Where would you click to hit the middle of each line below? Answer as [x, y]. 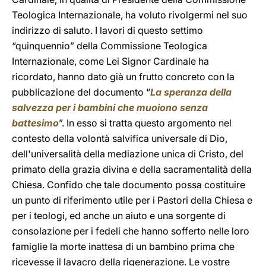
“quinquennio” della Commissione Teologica [110, 46]
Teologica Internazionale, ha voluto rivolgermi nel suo [130, 15]
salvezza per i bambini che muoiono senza [110, 107]
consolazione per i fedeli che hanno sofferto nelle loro [131, 231]
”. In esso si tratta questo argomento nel [145, 123]
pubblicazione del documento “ [81, 92]
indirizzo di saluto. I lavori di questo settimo [107, 30]
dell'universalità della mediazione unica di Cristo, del [128, 154]
